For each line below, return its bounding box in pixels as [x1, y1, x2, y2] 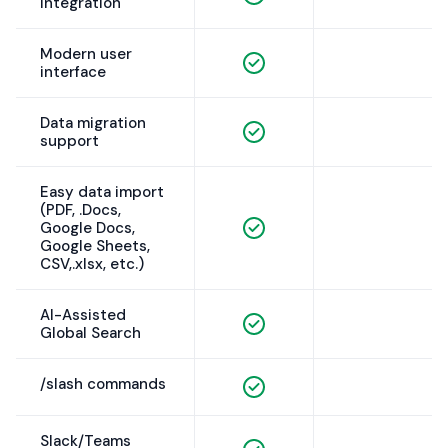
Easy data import [40, 182, 164, 203]
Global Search [40, 323, 141, 344]
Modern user [40, 44, 132, 65]
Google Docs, [40, 218, 135, 239]
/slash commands [40, 374, 166, 395]
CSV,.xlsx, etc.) [40, 254, 144, 275]
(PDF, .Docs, [40, 200, 121, 221]
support [40, 131, 99, 152]
